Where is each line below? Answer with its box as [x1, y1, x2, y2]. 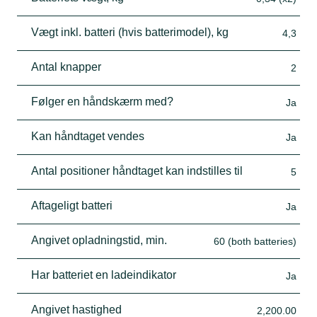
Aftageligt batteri [31, 199, 113, 212]
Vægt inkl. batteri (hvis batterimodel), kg [31, 25, 229, 38]
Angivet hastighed [31, 303, 122, 316]
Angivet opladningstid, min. [31, 234, 167, 246]
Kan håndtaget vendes [31, 129, 144, 142]
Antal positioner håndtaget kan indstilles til [31, 164, 243, 177]
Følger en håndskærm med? [31, 95, 173, 108]
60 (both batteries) [214, 235, 296, 247]
